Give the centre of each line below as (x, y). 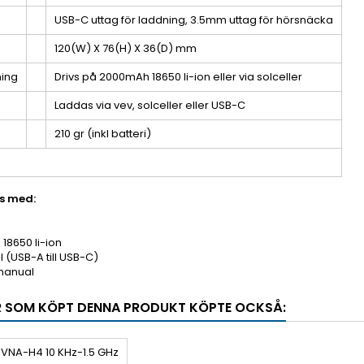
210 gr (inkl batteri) (103, 134)
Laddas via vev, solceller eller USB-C (150, 105)
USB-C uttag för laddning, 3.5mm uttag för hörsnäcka (194, 20)
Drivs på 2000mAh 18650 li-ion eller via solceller (178, 77)
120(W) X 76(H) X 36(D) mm (126, 48)
